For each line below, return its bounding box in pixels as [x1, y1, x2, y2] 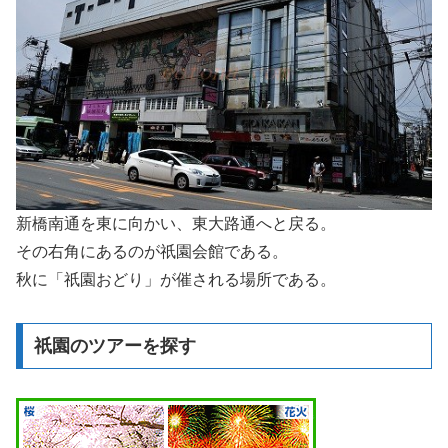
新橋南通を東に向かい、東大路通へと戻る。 [16, 215, 336, 233]
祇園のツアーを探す [33, 335, 196, 356]
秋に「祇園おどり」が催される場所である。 [16, 271, 336, 289]
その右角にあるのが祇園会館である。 [16, 243, 288, 261]
